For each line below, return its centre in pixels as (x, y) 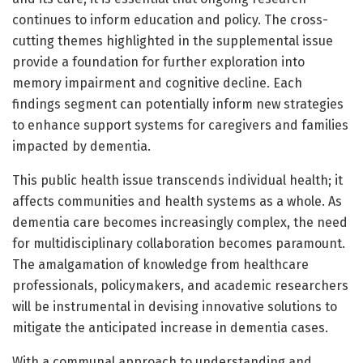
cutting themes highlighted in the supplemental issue (173, 41)
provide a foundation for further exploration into (158, 62)
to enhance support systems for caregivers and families (180, 125)
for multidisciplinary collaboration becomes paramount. (179, 243)
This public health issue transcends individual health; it (177, 180)
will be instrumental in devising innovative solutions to (175, 306)
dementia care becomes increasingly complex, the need (180, 222)
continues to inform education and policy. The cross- (170, 19)
